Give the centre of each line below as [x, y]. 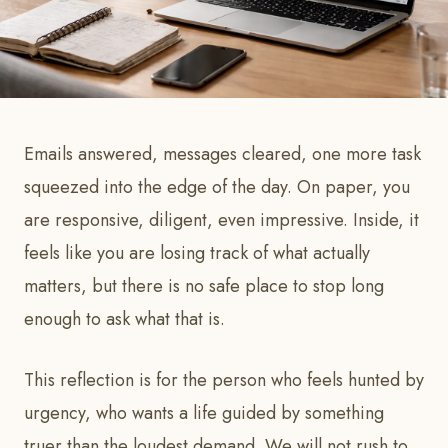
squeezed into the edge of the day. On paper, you [217, 187]
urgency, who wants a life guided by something [204, 413]
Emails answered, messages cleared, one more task [222, 154]
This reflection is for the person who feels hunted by [224, 380]
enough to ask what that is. [124, 319]
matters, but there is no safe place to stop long [204, 286]
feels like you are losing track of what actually [197, 253]
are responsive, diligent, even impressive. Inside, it [221, 220]
